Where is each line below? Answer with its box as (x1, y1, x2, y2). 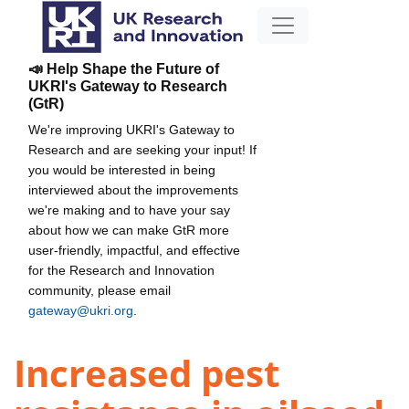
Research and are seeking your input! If (28, 142, 257, 157)
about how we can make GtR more (28, 222, 229, 237)
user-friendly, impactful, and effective (28, 242, 240, 257)
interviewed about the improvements (28, 182, 238, 197)
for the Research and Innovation (28, 262, 215, 278)
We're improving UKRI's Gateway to (28, 121, 235, 137)
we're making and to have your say (28, 202, 230, 217)
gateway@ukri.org (28, 302, 133, 318)
